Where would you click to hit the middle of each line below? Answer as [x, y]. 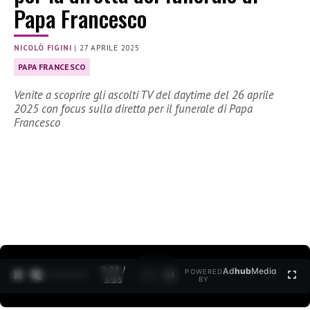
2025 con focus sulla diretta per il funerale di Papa [133, 109]
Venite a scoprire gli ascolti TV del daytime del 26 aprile [144, 95]
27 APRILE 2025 [110, 48]
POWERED [204, 272]
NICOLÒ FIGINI [43, 48]
